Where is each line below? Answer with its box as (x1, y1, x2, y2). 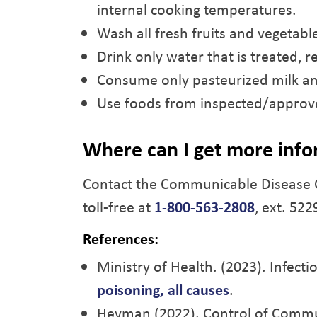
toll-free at (83, 196, 154, 217)
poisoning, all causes (97, 279, 229, 300)
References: (83, 228, 158, 249)
